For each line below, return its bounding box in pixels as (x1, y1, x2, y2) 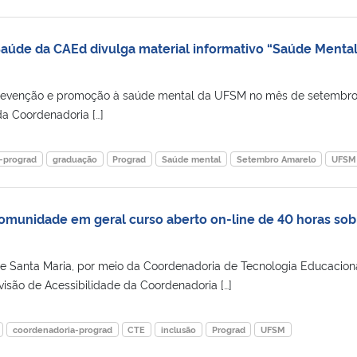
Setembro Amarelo (236, 152, 316, 165)
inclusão (160, 323, 196, 335)
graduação (52, 152, 97, 165)
